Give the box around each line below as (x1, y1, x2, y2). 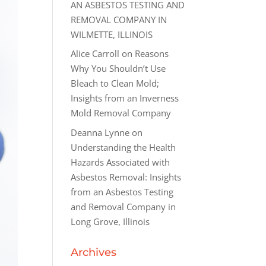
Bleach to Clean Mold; (71, 77, 160, 90)
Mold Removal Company (71, 107, 172, 119)
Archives (71, 245, 117, 259)
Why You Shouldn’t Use (71, 62, 166, 75)
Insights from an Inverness (71, 92, 179, 104)
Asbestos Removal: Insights (71, 170, 182, 183)
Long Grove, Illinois (71, 215, 150, 227)
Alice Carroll (71, 47, 120, 60)
